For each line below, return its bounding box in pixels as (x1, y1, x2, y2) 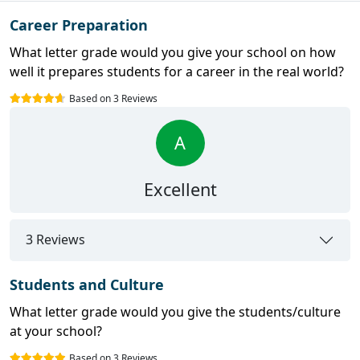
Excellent (143, 177, 217, 201)
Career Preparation (10, 14, 148, 35)
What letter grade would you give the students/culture (10, 302, 341, 321)
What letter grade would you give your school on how (10, 43, 336, 61)
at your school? (10, 321, 102, 340)
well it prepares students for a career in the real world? (10, 62, 344, 80)
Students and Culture (10, 274, 164, 294)
